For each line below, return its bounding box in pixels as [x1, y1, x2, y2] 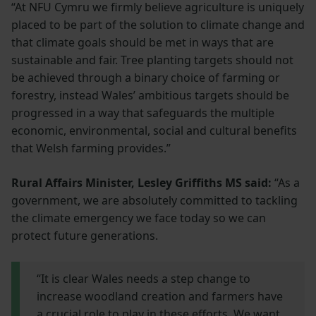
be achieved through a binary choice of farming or [11, 69, 280, 85]
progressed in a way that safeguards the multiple [11, 104, 274, 121]
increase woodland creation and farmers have [37, 288, 283, 304]
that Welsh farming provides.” [11, 140, 171, 156]
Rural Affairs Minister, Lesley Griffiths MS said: [11, 174, 272, 190]
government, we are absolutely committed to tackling [11, 192, 298, 208]
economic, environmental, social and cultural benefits [11, 122, 297, 138]
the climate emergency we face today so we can [11, 209, 266, 226]
